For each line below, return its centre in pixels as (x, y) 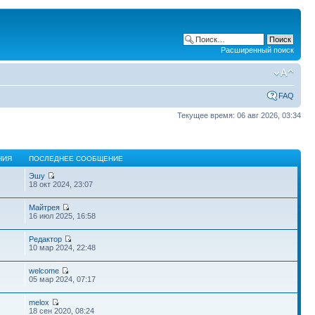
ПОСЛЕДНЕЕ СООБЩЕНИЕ (76, 158)
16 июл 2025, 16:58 (63, 216)
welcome (44, 270)
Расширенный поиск (257, 50)
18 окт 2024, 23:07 (61, 184)
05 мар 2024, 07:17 (63, 279)
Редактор (46, 239)
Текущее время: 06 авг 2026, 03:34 (239, 115)
